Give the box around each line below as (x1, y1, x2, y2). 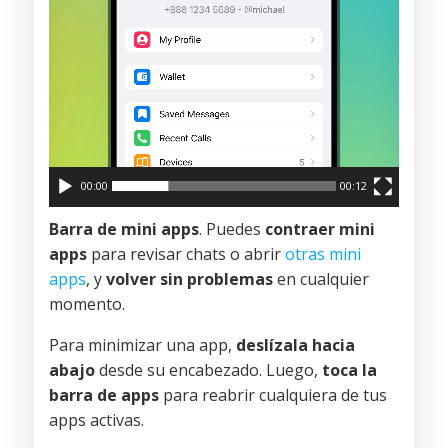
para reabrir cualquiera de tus (159, 384, 387, 406)
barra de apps (49, 384, 159, 406)
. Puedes (199, 218, 265, 240)
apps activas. (49, 409, 144, 431)
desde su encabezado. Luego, (95, 359, 322, 381)
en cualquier (273, 268, 369, 290)
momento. (49, 293, 125, 315)
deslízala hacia (236, 334, 355, 356)
